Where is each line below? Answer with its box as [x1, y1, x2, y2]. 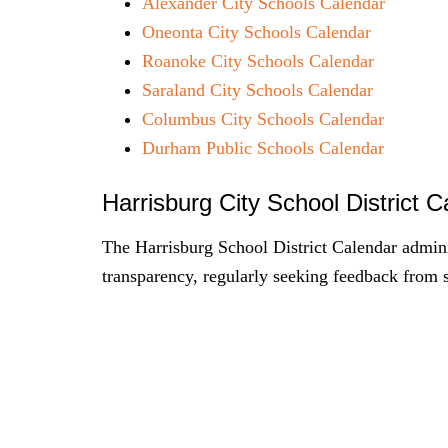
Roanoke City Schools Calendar [142, 51, 374, 71]
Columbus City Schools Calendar [142, 109, 384, 129]
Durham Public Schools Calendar [142, 138, 384, 158]
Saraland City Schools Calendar [142, 80, 373, 100]
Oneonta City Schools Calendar [142, 22, 371, 42]
